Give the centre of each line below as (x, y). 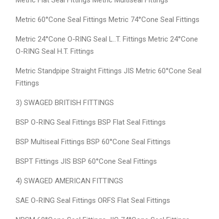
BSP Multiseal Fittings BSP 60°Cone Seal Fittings (93, 142)
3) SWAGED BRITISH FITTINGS (65, 103)
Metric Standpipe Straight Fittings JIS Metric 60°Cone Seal (108, 71)
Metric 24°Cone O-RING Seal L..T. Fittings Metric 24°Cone (107, 39)
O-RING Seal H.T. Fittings (55, 52)
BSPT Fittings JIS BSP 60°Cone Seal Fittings (86, 162)
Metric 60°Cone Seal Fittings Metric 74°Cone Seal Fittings (107, 20)
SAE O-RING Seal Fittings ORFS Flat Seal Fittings (93, 201)
